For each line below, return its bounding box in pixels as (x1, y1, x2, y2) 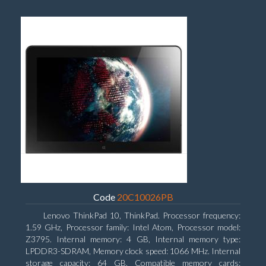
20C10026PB (116, 191, 173, 202)
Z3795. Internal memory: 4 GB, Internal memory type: (26, 234, 240, 244)
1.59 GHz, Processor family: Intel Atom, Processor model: (26, 222, 240, 232)
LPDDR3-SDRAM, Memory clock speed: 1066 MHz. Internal (26, 246, 240, 256)
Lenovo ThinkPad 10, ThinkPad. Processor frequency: (43, 210, 240, 220)
